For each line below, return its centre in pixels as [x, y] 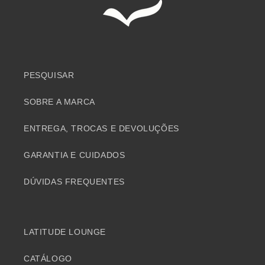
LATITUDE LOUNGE [65, 232]
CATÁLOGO [48, 259]
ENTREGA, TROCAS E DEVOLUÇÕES [101, 129]
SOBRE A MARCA [59, 102]
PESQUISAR [49, 75]
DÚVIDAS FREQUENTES [74, 182]
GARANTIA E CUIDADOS [75, 155]
